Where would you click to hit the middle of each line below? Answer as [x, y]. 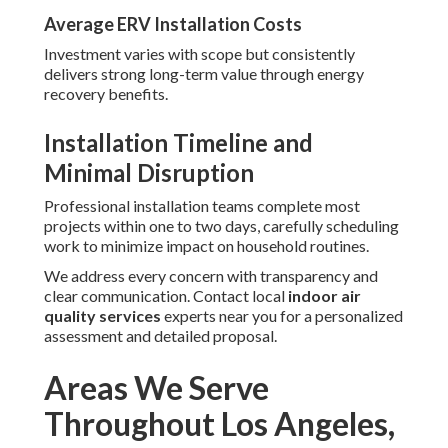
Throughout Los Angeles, [219, 424]
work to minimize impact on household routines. [206, 246]
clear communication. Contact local [166, 296]
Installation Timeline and [178, 143]
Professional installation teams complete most [202, 206]
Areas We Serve [156, 388]
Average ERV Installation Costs [173, 24]
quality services [102, 316]
